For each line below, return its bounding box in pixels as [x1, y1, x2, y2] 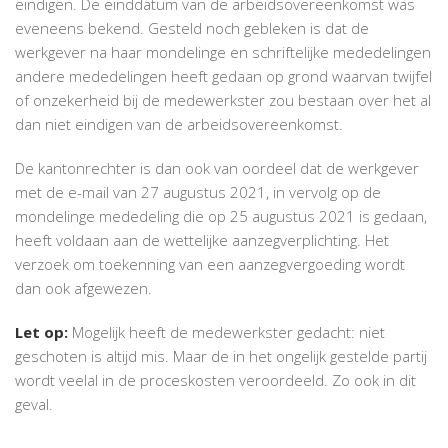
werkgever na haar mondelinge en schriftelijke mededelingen [15, 41, 431, 62]
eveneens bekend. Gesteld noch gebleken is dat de [15, 17, 369, 38]
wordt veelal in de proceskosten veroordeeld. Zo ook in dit [15, 369, 416, 390]
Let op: [15, 321, 68, 342]
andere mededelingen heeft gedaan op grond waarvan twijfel [15, 65, 432, 86]
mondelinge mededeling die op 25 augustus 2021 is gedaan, [15, 205, 427, 226]
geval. [15, 393, 61, 414]
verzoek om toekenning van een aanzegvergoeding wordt [15, 253, 405, 274]
